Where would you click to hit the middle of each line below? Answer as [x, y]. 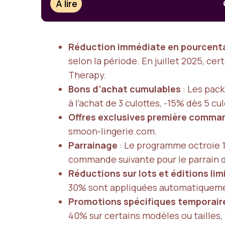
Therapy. [87, 75]
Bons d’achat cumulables [125, 89]
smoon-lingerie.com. [113, 131]
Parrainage [93, 145]
